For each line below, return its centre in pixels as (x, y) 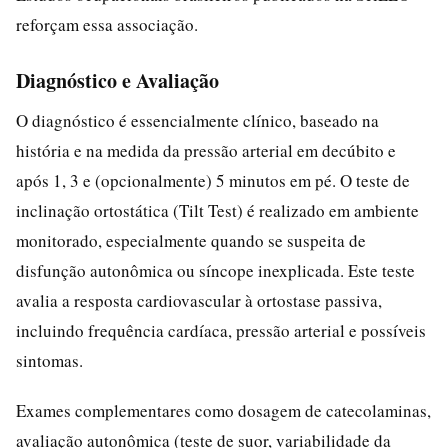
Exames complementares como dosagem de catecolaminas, (223, 410)
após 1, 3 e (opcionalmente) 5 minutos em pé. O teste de (213, 180)
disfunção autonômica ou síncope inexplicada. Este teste (215, 270)
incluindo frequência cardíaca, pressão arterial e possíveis (221, 330)
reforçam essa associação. (107, 24)
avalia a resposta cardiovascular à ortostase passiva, (199, 300)
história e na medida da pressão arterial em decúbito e (206, 150)
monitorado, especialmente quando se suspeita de (191, 240)
